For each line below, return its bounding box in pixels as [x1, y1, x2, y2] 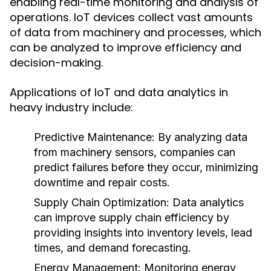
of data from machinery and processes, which [10, 25, 261, 40]
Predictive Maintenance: [34, 131, 155, 143]
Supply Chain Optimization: [34, 196, 169, 209]
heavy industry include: [10, 100, 133, 115]
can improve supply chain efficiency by [34, 211, 229, 224]
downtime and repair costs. [34, 176, 170, 189]
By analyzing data [155, 131, 247, 143]
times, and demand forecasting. [34, 241, 191, 254]
